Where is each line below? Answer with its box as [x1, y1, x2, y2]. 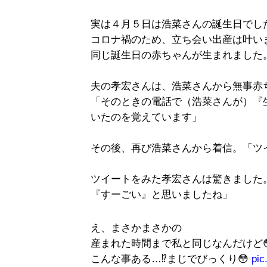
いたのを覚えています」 [91, 111, 202, 123]
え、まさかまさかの [91, 222, 182, 234]
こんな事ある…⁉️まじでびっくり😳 [91, 253, 252, 265]
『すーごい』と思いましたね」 [91, 188, 232, 200]
